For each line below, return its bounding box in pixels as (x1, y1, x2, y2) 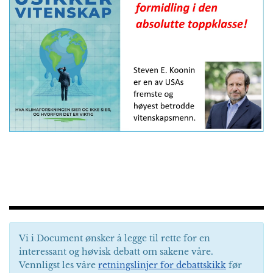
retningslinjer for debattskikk (98, 260, 226, 271)
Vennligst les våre (19, 260, 98, 271)
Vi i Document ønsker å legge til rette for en (19, 233, 210, 244)
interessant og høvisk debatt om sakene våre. (19, 246, 213, 258)
